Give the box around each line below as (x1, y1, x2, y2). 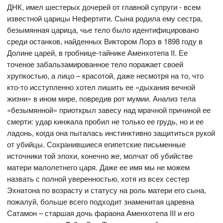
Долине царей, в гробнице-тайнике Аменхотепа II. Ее (7, 47, 188, 58)
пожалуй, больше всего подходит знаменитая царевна (7, 196, 195, 207)
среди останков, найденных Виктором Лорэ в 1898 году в (7, 35, 203, 46)
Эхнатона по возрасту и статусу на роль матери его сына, (7, 184, 207, 195)
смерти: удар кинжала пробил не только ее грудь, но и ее (7, 115, 204, 126)
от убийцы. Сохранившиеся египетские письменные (7, 138, 186, 149)
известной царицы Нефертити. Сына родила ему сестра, (7, 12, 203, 23)
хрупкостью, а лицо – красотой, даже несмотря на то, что (7, 70, 204, 81)
